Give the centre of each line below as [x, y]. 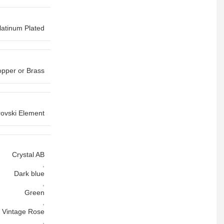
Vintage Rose [23, 211]
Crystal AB [28, 154]
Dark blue [29, 173]
